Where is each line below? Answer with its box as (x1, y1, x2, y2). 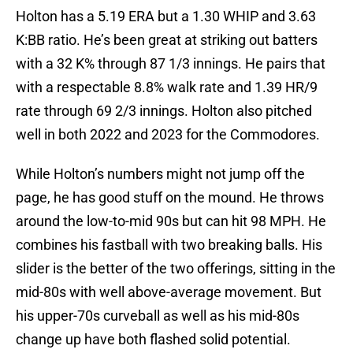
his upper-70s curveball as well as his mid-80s (16, 307, 299, 325)
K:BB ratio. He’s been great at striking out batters (16, 32, 318, 49)
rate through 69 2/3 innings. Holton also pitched (16, 102, 312, 120)
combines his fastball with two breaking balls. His (16, 236, 322, 254)
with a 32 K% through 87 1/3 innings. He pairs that (16, 55, 325, 72)
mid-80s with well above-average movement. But (16, 284, 321, 301)
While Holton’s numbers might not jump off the (16, 165, 305, 183)
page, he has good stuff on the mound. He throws (16, 189, 324, 206)
